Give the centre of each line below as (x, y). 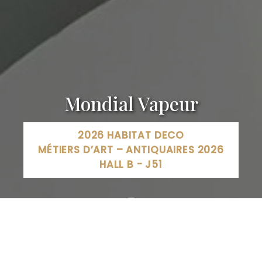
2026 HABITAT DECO (131, 135)
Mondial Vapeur (131, 103)
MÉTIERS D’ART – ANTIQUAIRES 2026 (131, 150)
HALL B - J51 (131, 164)
